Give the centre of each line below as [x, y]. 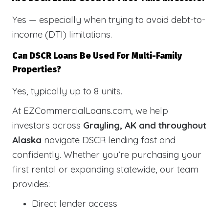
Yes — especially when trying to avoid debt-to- [109, 20]
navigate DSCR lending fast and [109, 140]
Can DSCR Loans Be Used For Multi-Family [97, 56]
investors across [48, 125]
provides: [31, 184]
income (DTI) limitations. [62, 34]
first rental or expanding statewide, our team [105, 169]
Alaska [27, 140]
